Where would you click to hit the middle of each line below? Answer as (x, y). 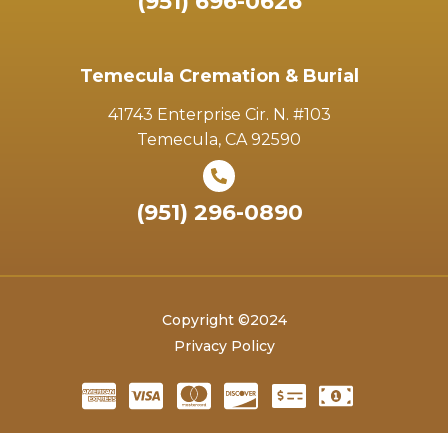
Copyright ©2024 (224, 319)
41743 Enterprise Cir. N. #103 (219, 115)
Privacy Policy (224, 345)
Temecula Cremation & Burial (219, 76)
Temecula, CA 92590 (219, 140)
